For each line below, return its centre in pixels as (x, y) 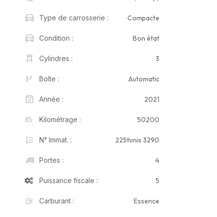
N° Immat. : (55, 140)
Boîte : (49, 79)
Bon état (146, 38)
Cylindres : (56, 58)
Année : (51, 99)
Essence (147, 201)
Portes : (51, 160)
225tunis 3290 (137, 140)
